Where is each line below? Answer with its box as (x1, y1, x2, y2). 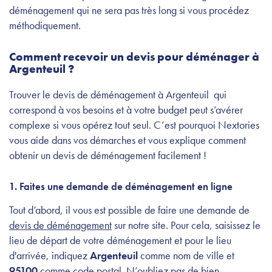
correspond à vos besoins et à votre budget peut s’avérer (9, 103, 243, 117)
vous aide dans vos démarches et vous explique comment (9, 133, 246, 148)
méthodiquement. (9, 18, 83, 33)
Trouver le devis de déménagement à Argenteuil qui (9, 87, 226, 102)
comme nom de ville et (140, 248, 234, 263)
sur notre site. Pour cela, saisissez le (112, 218, 260, 233)
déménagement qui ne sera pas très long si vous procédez (9, 3, 249, 18)
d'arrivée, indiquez (9, 248, 90, 263)
